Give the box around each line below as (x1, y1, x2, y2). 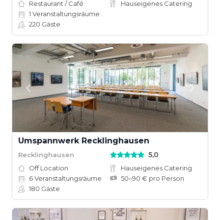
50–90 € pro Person (121, 174, 184, 182)
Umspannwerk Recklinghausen (18, 136, 149, 145)
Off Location (29, 164, 68, 172)
